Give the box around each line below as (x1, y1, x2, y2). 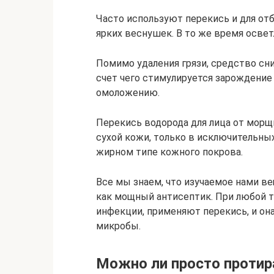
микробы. (96, 220, 141, 232)
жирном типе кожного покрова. (96, 146, 243, 158)
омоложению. (96, 87, 160, 98)
